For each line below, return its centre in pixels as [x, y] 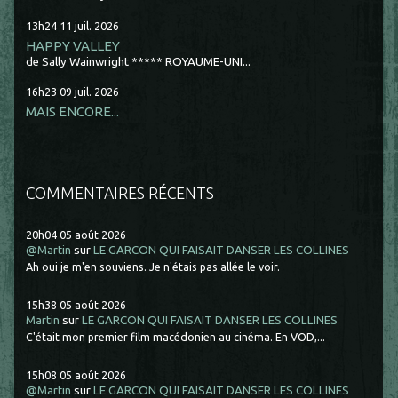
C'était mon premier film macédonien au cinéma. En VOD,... [176, 337]
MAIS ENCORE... [73, 111]
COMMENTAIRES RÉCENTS [120, 192]
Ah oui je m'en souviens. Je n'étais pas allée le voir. [153, 267]
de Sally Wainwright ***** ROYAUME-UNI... [139, 61]
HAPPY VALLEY [73, 45]
